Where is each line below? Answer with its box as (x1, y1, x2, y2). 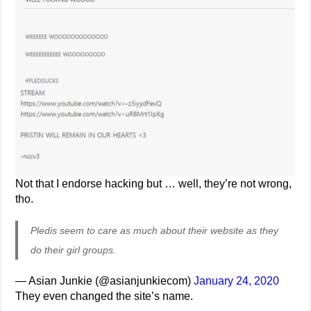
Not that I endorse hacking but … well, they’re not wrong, (15, 178, 292, 190)
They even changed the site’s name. (15, 290, 194, 302)
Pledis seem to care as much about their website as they (31, 225, 279, 236)
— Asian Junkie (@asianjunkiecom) (15, 275, 194, 287)
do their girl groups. (31, 244, 117, 255)
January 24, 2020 (194, 275, 280, 287)
